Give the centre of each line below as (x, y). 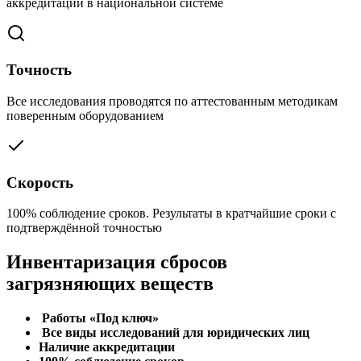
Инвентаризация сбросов (117, 262)
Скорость (40, 182)
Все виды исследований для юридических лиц (174, 333)
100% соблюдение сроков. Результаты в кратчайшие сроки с (171, 214)
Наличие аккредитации (107, 347)
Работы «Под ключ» (99, 318)
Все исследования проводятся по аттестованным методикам (172, 101)
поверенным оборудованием (85, 115)
